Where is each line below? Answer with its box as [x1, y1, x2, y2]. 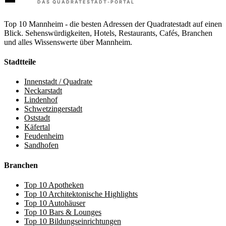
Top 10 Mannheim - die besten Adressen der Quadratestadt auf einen [4, 19, 222, 28]
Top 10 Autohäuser [24, 199, 85, 207]
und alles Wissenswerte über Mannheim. [4, 37, 132, 46]
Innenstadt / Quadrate [24, 77, 92, 86]
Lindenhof [24, 95, 58, 104]
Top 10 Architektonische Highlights [24, 190, 138, 198]
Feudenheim [24, 132, 64, 141]
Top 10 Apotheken [24, 181, 84, 189]
